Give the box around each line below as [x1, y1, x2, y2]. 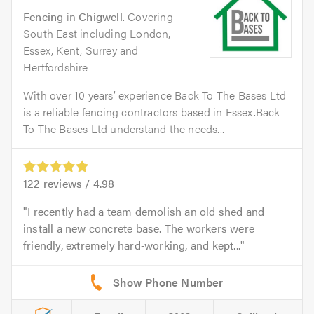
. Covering [122, 8, 173, 25]
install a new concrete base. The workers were [23, 220, 255, 237]
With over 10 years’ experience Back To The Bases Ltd [23, 87, 287, 103]
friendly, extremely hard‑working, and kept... [23, 237, 240, 254]
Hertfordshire [23, 59, 88, 75]
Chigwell [78, 8, 123, 25]
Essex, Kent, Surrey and [23, 42, 139, 58]
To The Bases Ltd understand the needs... [23, 121, 224, 137]
